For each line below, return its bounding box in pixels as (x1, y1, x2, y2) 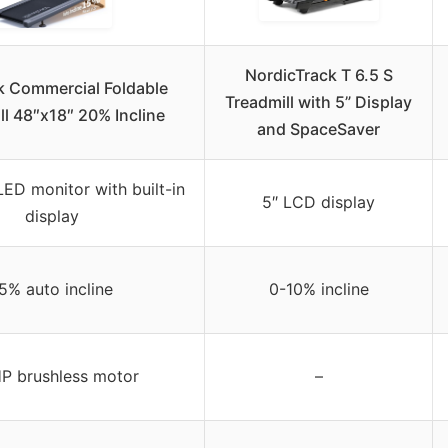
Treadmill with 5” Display (225, 91, 412, 112)
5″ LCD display (262, 191, 375, 212)
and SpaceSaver (257, 118, 380, 139)
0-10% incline (268, 278, 369, 299)
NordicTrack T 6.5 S (244, 64, 393, 85)
